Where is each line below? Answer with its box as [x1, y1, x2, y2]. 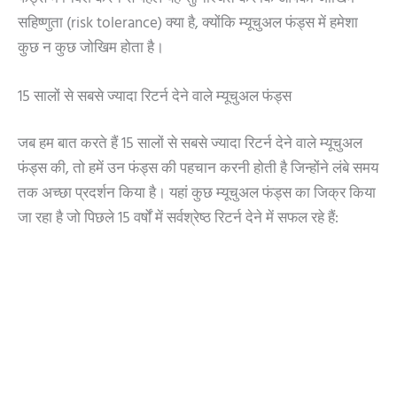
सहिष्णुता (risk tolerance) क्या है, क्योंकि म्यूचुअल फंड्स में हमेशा [18, 10, 358, 39]
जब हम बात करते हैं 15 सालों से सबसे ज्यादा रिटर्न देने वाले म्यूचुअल [18, 131, 362, 160]
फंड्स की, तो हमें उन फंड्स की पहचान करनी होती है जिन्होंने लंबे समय [18, 156, 378, 185]
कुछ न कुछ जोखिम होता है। [18, 35, 164, 64]
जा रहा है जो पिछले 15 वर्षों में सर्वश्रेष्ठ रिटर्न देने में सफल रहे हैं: [18, 206, 339, 235]
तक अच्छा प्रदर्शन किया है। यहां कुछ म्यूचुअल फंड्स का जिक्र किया [18, 181, 376, 210]
